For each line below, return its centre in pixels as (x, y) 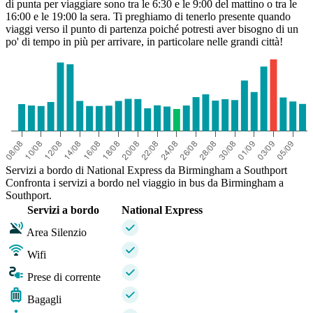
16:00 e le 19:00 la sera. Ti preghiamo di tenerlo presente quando (148, 17)
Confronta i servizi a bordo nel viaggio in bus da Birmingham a (145, 183)
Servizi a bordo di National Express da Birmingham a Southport (146, 170)
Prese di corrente (64, 277)
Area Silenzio (57, 233)
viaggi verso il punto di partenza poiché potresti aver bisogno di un (152, 29)
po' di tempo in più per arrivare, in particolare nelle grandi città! (144, 42)
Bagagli (44, 300)
